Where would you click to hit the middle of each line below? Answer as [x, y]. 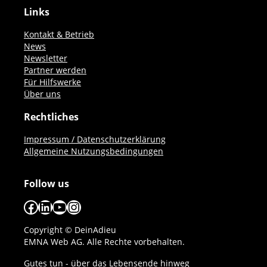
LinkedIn [66, 206]
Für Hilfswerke [52, 82]
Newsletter [46, 58]
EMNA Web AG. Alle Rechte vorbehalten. [104, 242]
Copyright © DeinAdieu [70, 230]
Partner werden [55, 70]
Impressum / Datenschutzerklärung [95, 139]
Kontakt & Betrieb [59, 34]
